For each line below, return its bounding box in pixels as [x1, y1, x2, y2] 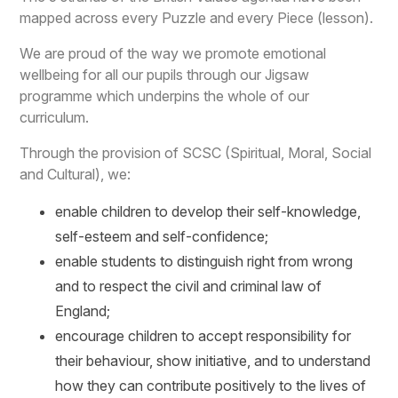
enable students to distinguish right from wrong [55, 252, 354, 271]
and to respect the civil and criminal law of [55, 277, 322, 296]
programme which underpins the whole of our [20, 87, 310, 106]
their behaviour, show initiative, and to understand [55, 352, 371, 370]
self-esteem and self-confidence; [55, 227, 269, 246]
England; [55, 302, 115, 321]
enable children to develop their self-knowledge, [55, 203, 362, 221]
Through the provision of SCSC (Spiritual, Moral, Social [20, 144, 372, 163]
